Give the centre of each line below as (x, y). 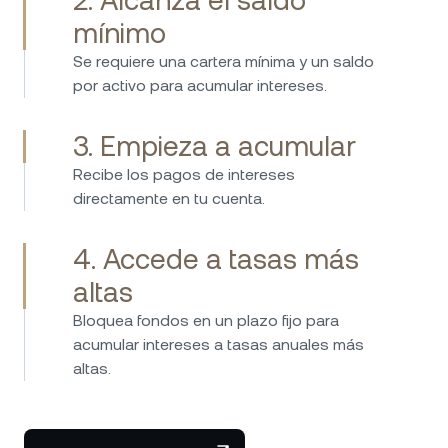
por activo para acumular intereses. (200, 85)
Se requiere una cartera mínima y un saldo (223, 61)
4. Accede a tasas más (216, 258)
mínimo (119, 32)
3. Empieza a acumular (214, 145)
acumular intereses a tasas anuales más (218, 344)
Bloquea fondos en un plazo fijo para (206, 320)
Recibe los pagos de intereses (184, 174)
